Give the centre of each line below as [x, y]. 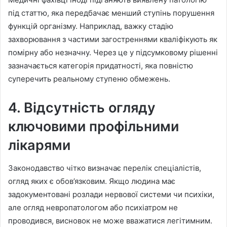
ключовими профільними [93, 127]
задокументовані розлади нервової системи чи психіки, [111, 194]
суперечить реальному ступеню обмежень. [89, 79]
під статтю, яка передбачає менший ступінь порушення [111, 13]
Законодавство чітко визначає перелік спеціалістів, [105, 168]
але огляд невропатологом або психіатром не [93, 207]
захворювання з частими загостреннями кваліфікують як [113, 40]
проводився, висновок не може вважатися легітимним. [110, 220]
